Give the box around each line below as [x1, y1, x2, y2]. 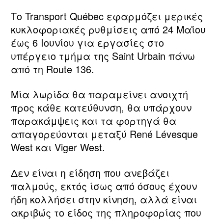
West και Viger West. [11, 140, 105, 155]
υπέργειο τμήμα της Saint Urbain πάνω [11, 48, 195, 63]
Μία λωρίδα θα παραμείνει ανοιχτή [11, 87, 188, 102]
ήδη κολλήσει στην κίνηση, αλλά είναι [11, 192, 197, 207]
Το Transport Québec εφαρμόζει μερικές [11, 8, 203, 23]
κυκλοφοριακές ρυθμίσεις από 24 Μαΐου [11, 22, 206, 36]
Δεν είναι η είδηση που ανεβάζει [11, 165, 169, 180]
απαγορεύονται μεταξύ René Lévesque [11, 127, 198, 141]
